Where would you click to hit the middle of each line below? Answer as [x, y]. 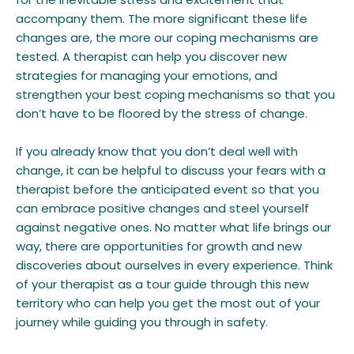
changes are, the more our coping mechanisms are [167, 38]
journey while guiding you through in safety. [142, 322]
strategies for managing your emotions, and [147, 75]
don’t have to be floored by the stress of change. [162, 113]
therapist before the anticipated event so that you [168, 189]
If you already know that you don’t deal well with [157, 151]
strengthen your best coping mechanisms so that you [175, 94]
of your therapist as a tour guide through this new [162, 284]
